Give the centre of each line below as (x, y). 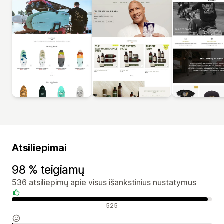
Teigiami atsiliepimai (47, 205)
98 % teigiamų (49, 170)
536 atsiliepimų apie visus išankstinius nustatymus (104, 182)
